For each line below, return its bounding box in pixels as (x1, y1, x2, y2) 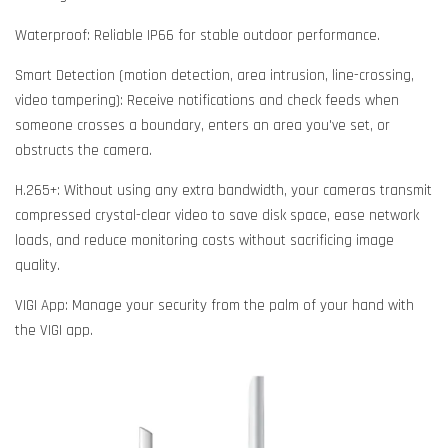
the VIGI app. (15, 321, 93, 341)
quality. (15, 256, 60, 276)
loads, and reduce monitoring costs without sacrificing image (15, 231, 394, 251)
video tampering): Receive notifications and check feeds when (15, 91, 399, 111)
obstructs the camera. (15, 141, 152, 161)
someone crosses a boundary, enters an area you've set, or (15, 116, 390, 136)
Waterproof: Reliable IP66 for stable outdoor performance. (15, 26, 384, 46)
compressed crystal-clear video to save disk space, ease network (15, 206, 419, 226)
